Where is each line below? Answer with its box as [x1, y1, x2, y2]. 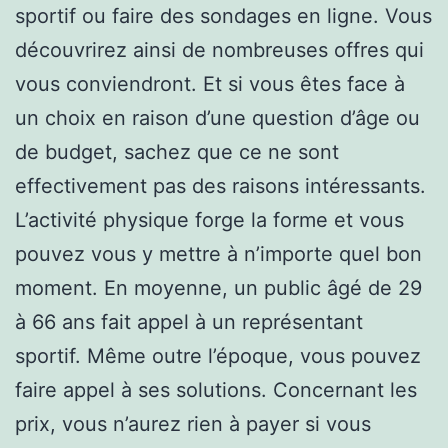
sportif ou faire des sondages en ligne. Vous [15, 3, 432, 28]
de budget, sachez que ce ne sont [15, 139, 339, 164]
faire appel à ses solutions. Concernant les [15, 377, 417, 402]
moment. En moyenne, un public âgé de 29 [15, 275, 422, 300]
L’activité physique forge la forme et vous [15, 207, 404, 232]
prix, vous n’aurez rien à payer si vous [15, 411, 371, 436]
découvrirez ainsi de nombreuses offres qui [15, 37, 424, 62]
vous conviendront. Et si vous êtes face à [15, 71, 405, 96]
